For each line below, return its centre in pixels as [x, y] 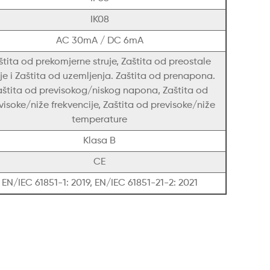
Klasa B [99, 141]
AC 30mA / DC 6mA [99, 41]
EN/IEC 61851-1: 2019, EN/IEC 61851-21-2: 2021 [99, 184]
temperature [99, 120]
